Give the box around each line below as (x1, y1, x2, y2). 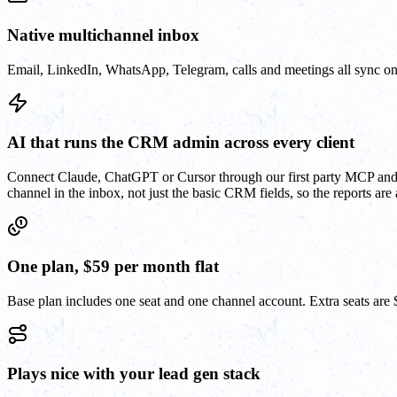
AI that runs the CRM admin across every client (7, 133, 354, 152)
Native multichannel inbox (7, 26, 199, 45)
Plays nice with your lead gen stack (7, 364, 261, 384)
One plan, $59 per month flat (7, 256, 219, 276)
